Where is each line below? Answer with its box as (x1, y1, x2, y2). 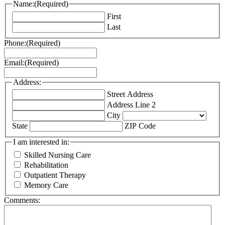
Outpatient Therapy (24, 171, 86, 180)
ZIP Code (125, 122, 156, 131)
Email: (4, 58, 25, 67)
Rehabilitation (24, 161, 68, 170)
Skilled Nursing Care (24, 151, 91, 160)
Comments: (4, 196, 40, 205)
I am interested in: (13, 138, 69, 147)
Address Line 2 (107, 100, 156, 109)
